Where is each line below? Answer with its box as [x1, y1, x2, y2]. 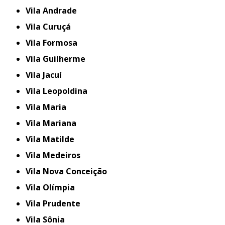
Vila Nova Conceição [31, 166, 107, 177]
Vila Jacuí [31, 69, 62, 81]
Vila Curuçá [31, 21, 71, 33]
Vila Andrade [31, 5, 77, 17]
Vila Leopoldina [31, 85, 88, 97]
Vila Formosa [31, 37, 78, 49]
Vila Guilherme [31, 53, 86, 65]
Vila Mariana [31, 118, 77, 129]
